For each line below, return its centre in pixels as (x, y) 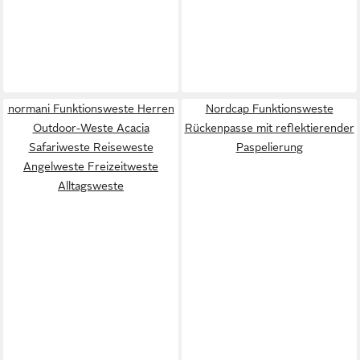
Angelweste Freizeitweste (91, 166)
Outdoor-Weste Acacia (91, 127)
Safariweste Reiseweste (91, 147)
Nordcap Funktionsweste (269, 108)
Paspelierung (269, 147)
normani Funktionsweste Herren (91, 108)
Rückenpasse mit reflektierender (269, 127)
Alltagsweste (91, 185)
